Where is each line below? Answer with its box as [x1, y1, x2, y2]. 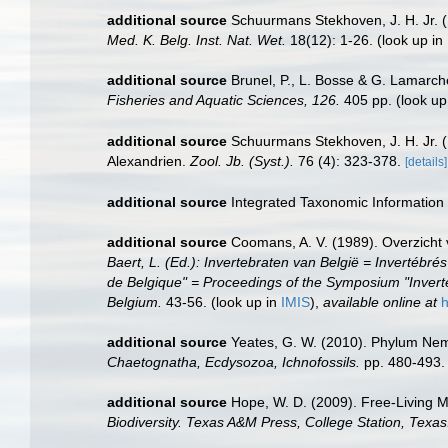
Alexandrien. [107, 153, 190, 170]
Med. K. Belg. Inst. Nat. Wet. [107, 31, 286, 48]
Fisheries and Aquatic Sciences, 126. [107, 92, 340, 109]
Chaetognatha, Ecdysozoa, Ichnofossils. [107, 354, 360, 371]
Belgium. [107, 294, 162, 311]
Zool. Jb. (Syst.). [190, 153, 294, 170]
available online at [323, 294, 437, 311]
